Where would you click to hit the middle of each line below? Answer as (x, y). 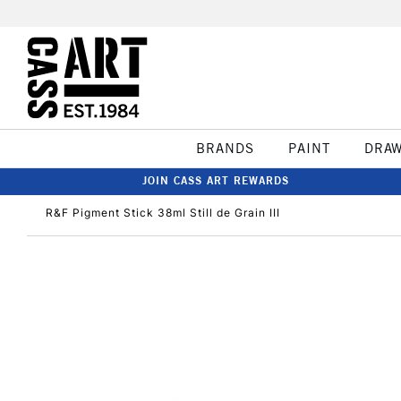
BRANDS (225, 148)
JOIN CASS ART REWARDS (216, 180)
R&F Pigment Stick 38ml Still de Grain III (163, 213)
